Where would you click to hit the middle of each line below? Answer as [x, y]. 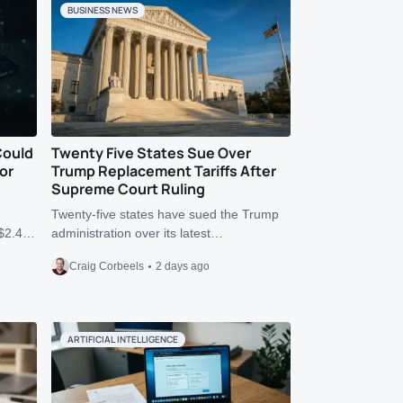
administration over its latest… [138, 233]
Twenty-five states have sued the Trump [166, 214]
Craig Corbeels [107, 266]
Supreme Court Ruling [129, 189]
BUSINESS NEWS [103, 10]
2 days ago [183, 266]
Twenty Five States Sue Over [152, 153]
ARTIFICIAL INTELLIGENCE [123, 339]
